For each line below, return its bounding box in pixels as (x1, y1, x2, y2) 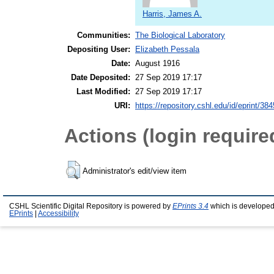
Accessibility (38, 209, 79, 217)
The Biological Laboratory (135, 30, 225, 40)
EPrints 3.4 (172, 202, 209, 210)
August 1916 (135, 58, 180, 68)
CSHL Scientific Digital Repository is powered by (9, 202, 172, 210)
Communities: (77, 30, 130, 40)
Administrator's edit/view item (83, 166, 187, 176)
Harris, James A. (143, 9, 202, 18)
